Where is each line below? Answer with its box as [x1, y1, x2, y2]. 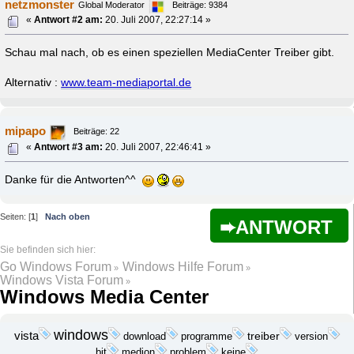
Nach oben [45, 211, 90, 221]
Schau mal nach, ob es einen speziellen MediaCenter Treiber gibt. [5, 47, 335, 59]
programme [180, 330, 232, 343]
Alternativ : [5, 77, 62, 89]
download [122, 330, 166, 343]
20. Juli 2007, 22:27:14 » [103, 15, 212, 25]
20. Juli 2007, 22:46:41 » [103, 142, 212, 153]
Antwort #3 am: [34, 142, 104, 153]
